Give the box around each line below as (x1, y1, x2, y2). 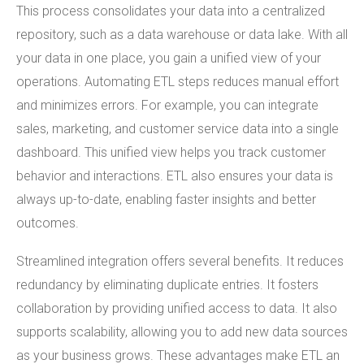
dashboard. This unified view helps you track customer (16, 144, 326, 160)
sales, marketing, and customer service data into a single (16, 120, 339, 136)
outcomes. (16, 214, 79, 231)
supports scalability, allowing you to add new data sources (16, 323, 348, 340)
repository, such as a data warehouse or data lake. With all (16, 26, 348, 42)
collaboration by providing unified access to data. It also (16, 300, 337, 316)
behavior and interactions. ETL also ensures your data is (16, 167, 333, 184)
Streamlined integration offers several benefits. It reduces (16, 253, 344, 269)
